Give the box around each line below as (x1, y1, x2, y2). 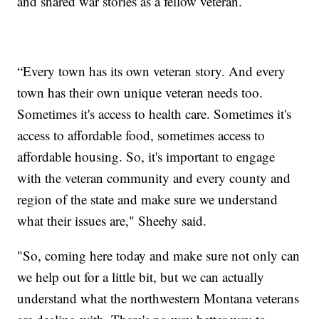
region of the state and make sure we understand (17, 189, 278, 208)
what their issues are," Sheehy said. (17, 211, 207, 229)
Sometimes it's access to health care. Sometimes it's (17, 104, 292, 122)
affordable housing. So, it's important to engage (17, 147, 276, 165)
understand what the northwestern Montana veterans (17, 288, 300, 307)
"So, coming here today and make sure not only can (17, 246, 300, 264)
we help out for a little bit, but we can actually (17, 267, 265, 286)
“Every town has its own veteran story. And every (17, 61, 286, 80)
